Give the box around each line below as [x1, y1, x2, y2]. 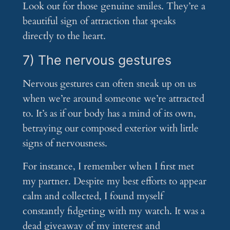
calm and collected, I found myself [22, 189, 163, 203]
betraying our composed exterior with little [22, 122, 199, 136]
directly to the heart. [22, 29, 106, 43]
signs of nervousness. [22, 137, 107, 150]
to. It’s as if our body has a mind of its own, [22, 107, 196, 121]
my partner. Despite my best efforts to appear [22, 175, 206, 188]
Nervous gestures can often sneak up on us [22, 77, 196, 91]
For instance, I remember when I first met [22, 160, 194, 174]
